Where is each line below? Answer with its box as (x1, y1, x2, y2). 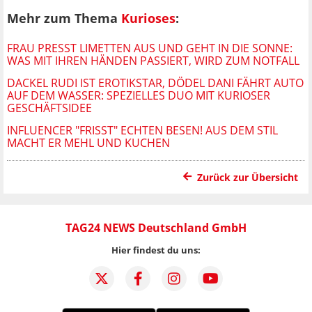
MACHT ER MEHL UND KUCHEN (7, 134, 170, 150)
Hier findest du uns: (111, 243, 201, 256)
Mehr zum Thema (7, 10, 121, 27)
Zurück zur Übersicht (197, 170, 298, 184)
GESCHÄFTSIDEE (7, 100, 92, 116)
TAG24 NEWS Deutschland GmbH (65, 219, 247, 235)
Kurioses (121, 10, 175, 27)
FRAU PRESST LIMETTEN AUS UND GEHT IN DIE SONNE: (7, 40, 292, 56)
